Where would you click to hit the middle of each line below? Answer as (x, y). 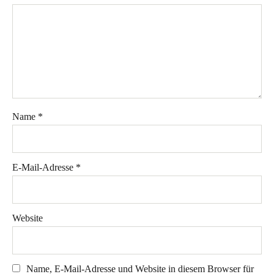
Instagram (108, 145)
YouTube (137, 18)
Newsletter (183, 145)
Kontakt (137, 44)
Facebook (144, 145)
